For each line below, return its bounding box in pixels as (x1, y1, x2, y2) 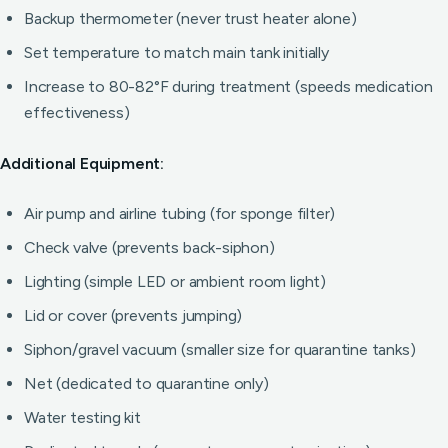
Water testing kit (24, 408, 141, 427)
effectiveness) (24, 103, 130, 122)
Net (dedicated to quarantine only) (24, 374, 269, 393)
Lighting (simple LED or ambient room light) (24, 272, 326, 291)
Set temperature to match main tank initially (24, 43, 329, 62)
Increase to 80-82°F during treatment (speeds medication (24, 77, 433, 96)
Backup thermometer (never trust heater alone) (24, 9, 357, 28)
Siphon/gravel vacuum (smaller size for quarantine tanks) (24, 340, 416, 359)
